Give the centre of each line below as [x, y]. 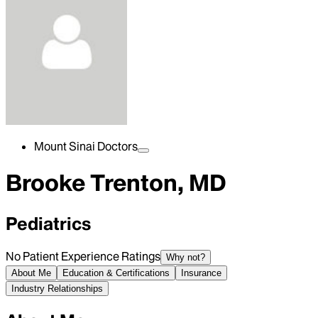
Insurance [201, 273]
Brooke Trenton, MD [116, 183]
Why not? [186, 257]
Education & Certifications [116, 273]
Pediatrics [48, 224]
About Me [31, 273]
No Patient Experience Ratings [83, 256]
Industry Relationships [57, 288]
